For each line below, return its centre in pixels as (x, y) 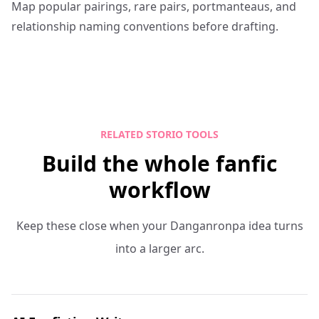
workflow (159, 190)
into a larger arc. (159, 249)
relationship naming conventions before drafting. (145, 26)
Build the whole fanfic (159, 163)
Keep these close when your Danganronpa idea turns (159, 226)
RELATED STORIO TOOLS (159, 134)
